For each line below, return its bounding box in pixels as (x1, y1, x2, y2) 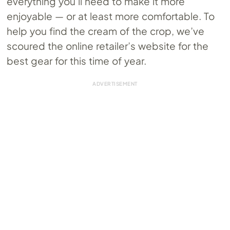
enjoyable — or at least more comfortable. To (7, 9, 215, 22)
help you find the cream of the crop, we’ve (7, 24, 204, 37)
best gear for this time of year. (7, 54, 149, 67)
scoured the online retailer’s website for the (7, 39, 208, 52)
